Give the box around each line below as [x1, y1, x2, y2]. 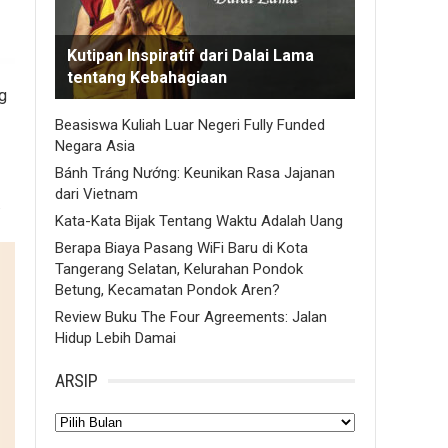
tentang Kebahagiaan [67, 68, 227, 87]
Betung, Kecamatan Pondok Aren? [55, 281, 280, 299]
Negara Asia [55, 137, 135, 155]
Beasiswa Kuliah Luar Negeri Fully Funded [55, 116, 325, 134]
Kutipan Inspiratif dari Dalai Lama [67, 46, 314, 65]
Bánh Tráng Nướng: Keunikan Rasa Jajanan [55, 164, 335, 182]
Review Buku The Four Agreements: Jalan [55, 308, 327, 326]
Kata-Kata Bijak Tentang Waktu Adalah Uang [55, 212, 343, 230]
